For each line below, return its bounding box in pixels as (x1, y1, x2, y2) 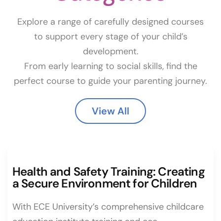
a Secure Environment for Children (12, 176, 197, 191)
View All (92, 105, 129, 117)
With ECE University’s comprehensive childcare (12, 201, 204, 213)
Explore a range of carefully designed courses (17, 16, 204, 28)
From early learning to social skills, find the (24, 60, 197, 72)
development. (82, 45, 139, 57)
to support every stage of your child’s (34, 31, 187, 42)
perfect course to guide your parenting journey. (14, 75, 207, 87)
